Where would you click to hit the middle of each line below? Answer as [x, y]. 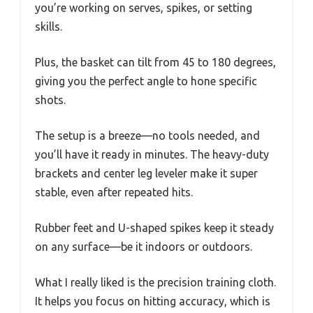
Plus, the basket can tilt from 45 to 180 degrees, [155, 63]
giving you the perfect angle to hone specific [146, 81]
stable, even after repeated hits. [114, 192]
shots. [50, 100]
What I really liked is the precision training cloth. [155, 283]
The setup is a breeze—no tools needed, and [147, 136]
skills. [49, 27]
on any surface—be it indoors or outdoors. [144, 247]
